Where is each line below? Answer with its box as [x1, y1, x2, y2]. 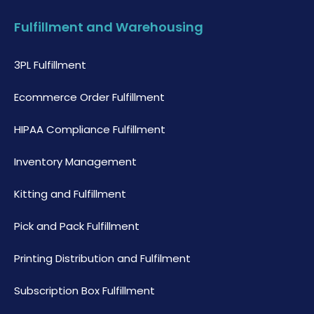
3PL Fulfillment [14, 57, 86, 72]
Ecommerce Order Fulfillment [14, 89, 165, 104]
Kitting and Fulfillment [14, 186, 126, 201]
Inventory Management [14, 153, 137, 169]
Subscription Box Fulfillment [14, 282, 155, 298]
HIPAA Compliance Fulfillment [14, 121, 165, 137]
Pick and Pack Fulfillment [14, 218, 139, 233]
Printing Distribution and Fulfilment [14, 250, 191, 266]
